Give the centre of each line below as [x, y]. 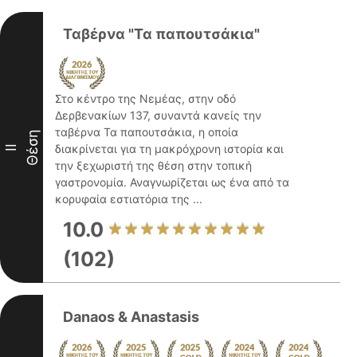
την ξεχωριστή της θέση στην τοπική [153, 165]
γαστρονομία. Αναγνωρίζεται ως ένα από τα [172, 182]
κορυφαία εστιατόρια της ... [129, 199]
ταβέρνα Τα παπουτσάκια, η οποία [147, 132]
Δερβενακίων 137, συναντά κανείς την [158, 115]
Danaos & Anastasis [131, 317]
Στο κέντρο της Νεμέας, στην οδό [145, 98]
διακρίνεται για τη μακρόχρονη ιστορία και [169, 149]
